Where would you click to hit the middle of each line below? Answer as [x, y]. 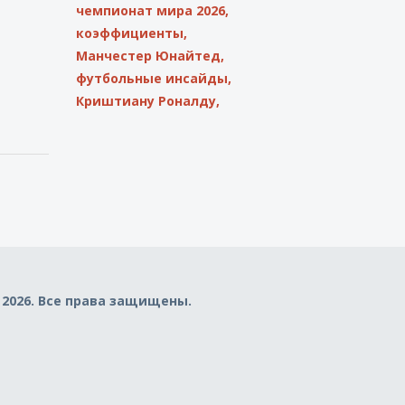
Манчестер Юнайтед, [150, 56]
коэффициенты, [131, 33]
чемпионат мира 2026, [152, 10]
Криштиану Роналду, [147, 101]
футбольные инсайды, [153, 78]
